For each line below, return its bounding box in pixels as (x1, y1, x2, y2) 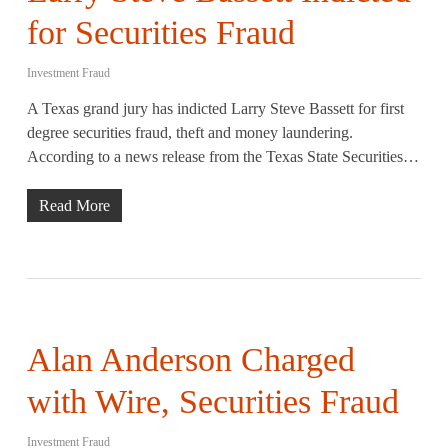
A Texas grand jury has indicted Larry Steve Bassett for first (26, 100, 404, 117)
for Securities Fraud (26, 14, 295, 51)
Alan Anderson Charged (26, 341, 355, 378)
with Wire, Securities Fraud (26, 383, 399, 420)
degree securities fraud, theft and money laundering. (26, 124, 353, 141)
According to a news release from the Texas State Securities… (26, 148, 419, 165)
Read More (38, 197, 110, 214)
